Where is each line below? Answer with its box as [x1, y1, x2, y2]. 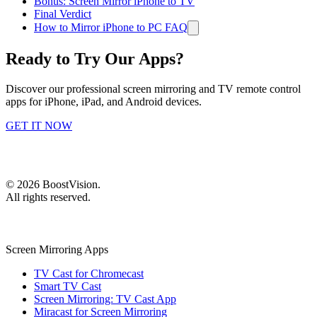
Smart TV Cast [34, 279, 101, 292]
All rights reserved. [6, 190, 91, 203]
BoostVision [42, 178, 98, 190]
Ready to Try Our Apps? [6, 49, 184, 68]
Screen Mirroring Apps [6, 243, 108, 255]
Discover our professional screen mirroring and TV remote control [6, 82, 301, 95]
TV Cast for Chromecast [34, 267, 144, 279]
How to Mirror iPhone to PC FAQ [34, 21, 188, 33]
